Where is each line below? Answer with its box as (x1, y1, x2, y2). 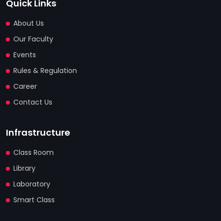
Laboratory (13, 179, 50, 189)
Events (13, 50, 36, 60)
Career (13, 81, 37, 92)
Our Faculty (13, 34, 53, 44)
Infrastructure (6, 126, 70, 139)
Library (13, 163, 36, 174)
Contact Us (13, 97, 52, 108)
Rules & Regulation (13, 66, 77, 76)
